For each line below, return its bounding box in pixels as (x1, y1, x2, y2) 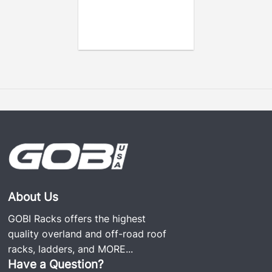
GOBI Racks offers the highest (8, 212, 146, 225)
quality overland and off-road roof (8, 228, 167, 240)
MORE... (98, 243, 134, 256)
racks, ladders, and (8, 243, 98, 256)
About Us (8, 189, 59, 205)
